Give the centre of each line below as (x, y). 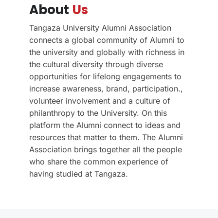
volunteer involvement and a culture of (100, 101)
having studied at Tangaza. (80, 174)
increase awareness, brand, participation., (106, 89)
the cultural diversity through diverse (96, 64)
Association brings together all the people (106, 150)
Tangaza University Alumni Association (100, 28)
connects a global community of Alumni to (107, 40)
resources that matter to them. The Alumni (106, 137)
